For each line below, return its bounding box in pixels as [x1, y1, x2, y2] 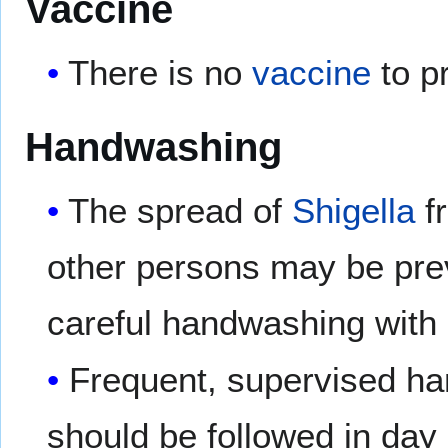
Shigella [292, 190, 416, 230]
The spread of [68, 190, 293, 230]
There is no [68, 53, 253, 93]
